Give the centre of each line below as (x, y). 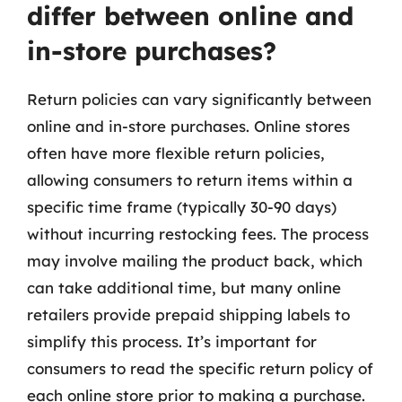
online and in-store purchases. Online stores (188, 126)
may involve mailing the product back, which (195, 261)
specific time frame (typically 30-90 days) (182, 207)
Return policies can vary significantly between (199, 99)
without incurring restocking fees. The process (198, 234)
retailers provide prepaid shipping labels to (188, 315)
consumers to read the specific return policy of (200, 368)
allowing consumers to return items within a (190, 180)
